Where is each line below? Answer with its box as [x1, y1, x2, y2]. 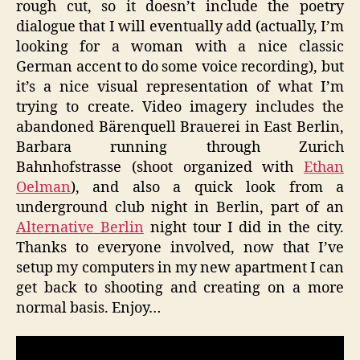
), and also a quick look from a [71, 178, 344, 197]
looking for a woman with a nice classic [16, 37, 344, 56]
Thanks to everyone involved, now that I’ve [16, 238, 344, 257]
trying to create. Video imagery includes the [16, 97, 344, 117]
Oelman [16, 178, 71, 197]
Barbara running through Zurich [16, 137, 344, 157]
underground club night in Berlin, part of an [16, 198, 344, 217]
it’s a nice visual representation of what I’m [16, 77, 344, 96]
